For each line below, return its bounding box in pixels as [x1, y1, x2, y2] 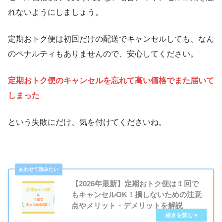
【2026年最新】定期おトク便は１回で [71, 179, 199, 188]
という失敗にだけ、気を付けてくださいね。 [8, 118, 166, 127]
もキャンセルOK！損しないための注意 [71, 190, 202, 199]
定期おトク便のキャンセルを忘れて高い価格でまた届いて [8, 76, 214, 85]
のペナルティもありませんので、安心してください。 [8, 50, 198, 58]
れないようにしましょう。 [8, 8, 103, 17]
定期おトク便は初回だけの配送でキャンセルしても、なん [8, 35, 214, 44]
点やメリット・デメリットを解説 [71, 201, 183, 210]
